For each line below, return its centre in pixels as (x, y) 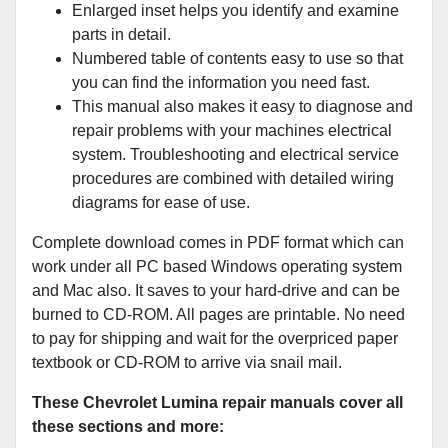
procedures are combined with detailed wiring (233, 179)
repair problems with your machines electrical (232, 131)
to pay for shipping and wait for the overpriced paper (215, 339)
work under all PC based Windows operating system (217, 267)
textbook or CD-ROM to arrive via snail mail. (187, 363)
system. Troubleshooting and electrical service (235, 155)
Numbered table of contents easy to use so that (237, 59)
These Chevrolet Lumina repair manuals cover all (217, 403)
